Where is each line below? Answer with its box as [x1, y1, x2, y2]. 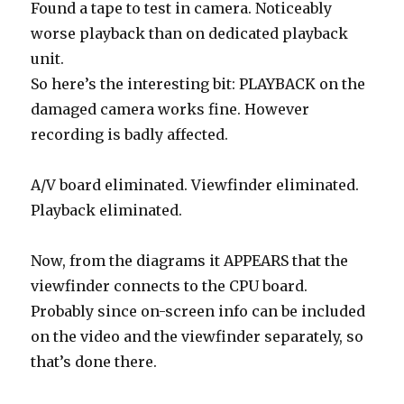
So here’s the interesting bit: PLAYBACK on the [31, 75, 366, 93]
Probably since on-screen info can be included [31, 302, 366, 320]
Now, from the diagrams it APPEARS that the [31, 252, 349, 270]
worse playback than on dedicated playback [31, 24, 349, 42]
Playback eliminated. [31, 201, 183, 219]
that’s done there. [31, 353, 158, 371]
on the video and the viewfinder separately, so [31, 327, 364, 345]
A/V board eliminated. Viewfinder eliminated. [31, 176, 360, 194]
